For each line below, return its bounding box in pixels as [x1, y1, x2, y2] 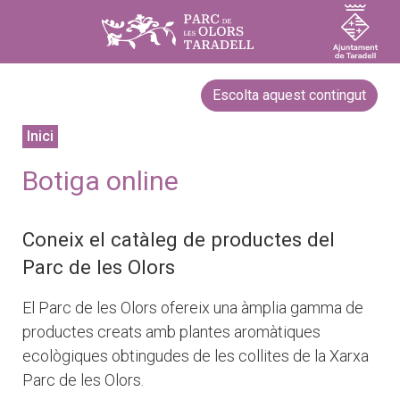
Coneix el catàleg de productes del [22, 228, 335, 251]
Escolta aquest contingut [212, 87, 366, 104]
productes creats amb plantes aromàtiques [22, 322, 321, 341]
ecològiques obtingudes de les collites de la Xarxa [22, 346, 369, 365]
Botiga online [22, 165, 179, 196]
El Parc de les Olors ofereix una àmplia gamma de [22, 298, 363, 317]
